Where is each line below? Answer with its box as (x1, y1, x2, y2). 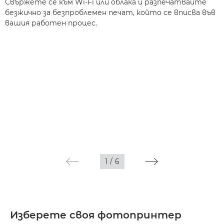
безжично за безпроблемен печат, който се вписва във (5, 8, 215, 17)
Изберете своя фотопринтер (10, 208, 181, 221)
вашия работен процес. (5, 18, 97, 27)
